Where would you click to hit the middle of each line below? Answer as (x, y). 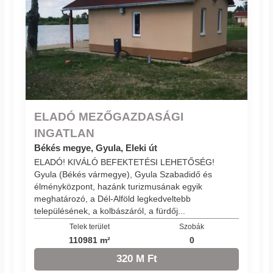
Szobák (192, 227)
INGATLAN (65, 133)
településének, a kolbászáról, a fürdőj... (110, 211)
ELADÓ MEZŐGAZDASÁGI (109, 117)
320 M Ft (136, 259)
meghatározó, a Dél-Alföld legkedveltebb (113, 198)
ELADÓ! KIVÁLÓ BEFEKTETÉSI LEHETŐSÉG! (125, 162)
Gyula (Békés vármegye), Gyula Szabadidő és (123, 174)
